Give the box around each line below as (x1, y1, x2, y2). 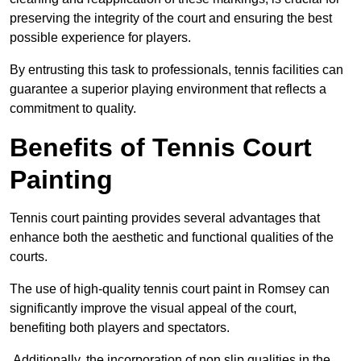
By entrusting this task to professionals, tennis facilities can (10, 63, 343, 77)
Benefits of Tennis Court (10, 133, 312, 163)
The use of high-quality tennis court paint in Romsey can (10, 282, 330, 297)
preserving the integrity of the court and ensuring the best (10, 11, 332, 26)
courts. (10, 250, 48, 264)
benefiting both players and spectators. (10, 321, 230, 335)
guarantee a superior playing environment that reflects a (10, 82, 326, 97)
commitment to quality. (10, 102, 136, 116)
